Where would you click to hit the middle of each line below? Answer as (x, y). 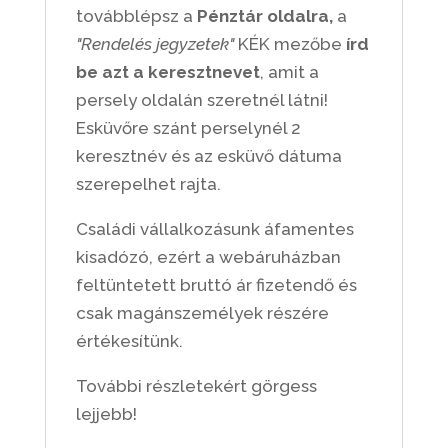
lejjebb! (106, 414)
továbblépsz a (136, 16)
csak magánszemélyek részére (202, 313)
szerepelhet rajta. (148, 184)
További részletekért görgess (196, 386)
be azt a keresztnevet (167, 72)
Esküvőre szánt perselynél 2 (188, 128)
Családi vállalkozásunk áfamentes (214, 229)
